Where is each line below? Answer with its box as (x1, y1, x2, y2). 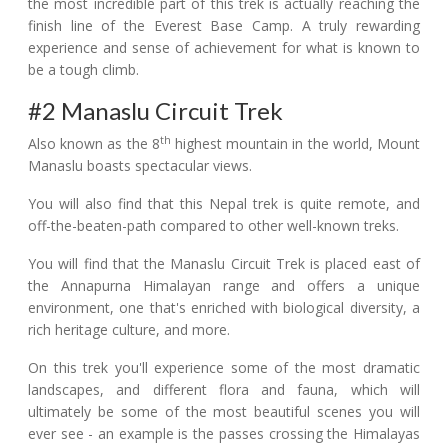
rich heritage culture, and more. (28, 319, 230, 339)
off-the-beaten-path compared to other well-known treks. (28, 215, 399, 235)
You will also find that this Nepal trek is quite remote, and (28, 193, 420, 213)
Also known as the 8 (28, 133, 160, 153)
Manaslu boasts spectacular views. (28, 155, 252, 175)
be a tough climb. (28, 59, 139, 79)
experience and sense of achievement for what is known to (28, 37, 420, 57)
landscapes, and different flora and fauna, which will (28, 379, 420, 399)
